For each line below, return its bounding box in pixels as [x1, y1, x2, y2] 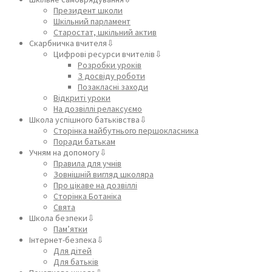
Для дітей [53, 245, 92, 256]
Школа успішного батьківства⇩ [29, 114, 147, 125]
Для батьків [53, 256, 98, 267]
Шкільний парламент [53, 15, 131, 27]
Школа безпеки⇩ [29, 212, 95, 223]
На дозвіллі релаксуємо [53, 103, 142, 114]
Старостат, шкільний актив [53, 26, 157, 38]
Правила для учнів [53, 157, 121, 169]
